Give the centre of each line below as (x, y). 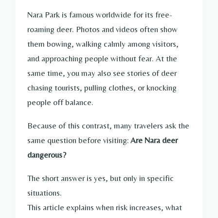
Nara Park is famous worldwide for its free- (100, 15)
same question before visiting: (79, 140)
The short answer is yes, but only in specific (100, 178)
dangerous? (47, 155)
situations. (45, 193)
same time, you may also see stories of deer (102, 73)
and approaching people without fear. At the (102, 59)
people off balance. (60, 102)
